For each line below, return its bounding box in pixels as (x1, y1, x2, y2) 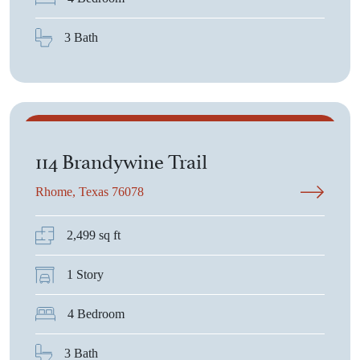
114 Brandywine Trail (35, 145, 207, 174)
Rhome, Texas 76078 (35, 185, 144, 198)
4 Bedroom (67, 307, 125, 321)
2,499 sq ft (67, 228, 121, 242)
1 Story (67, 268, 104, 281)
